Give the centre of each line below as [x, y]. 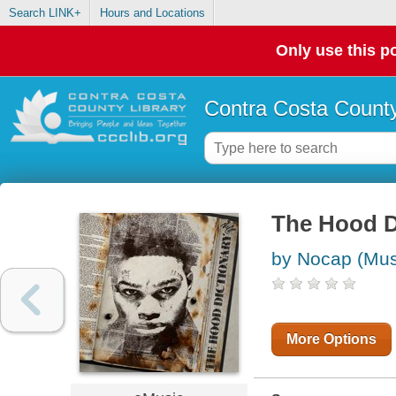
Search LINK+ [45, 13]
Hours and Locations [152, 13]
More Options [331, 339]
